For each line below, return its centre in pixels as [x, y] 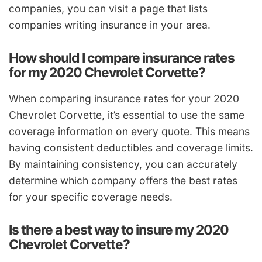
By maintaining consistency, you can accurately [123, 164]
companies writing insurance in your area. [110, 25]
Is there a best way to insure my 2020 [119, 230]
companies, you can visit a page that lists [108, 9]
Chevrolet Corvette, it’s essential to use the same [127, 115]
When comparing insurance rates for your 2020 [124, 98]
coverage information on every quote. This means [129, 131]
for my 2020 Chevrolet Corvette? [107, 73]
